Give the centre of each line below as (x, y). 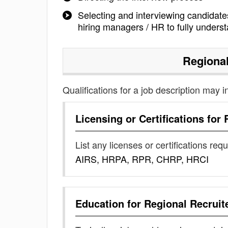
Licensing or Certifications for (150, 118)
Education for (110, 203)
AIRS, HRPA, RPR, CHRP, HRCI (142, 159)
